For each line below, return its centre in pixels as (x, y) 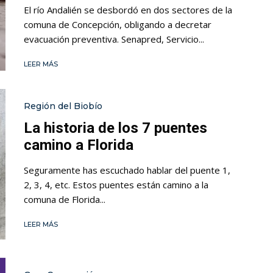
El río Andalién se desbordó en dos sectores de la (128, 10)
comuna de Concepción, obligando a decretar (118, 25)
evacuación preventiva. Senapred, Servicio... (114, 39)
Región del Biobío (63, 106)
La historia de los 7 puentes (115, 128)
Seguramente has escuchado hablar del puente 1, (127, 170)
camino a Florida (79, 145)
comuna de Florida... (65, 199)
